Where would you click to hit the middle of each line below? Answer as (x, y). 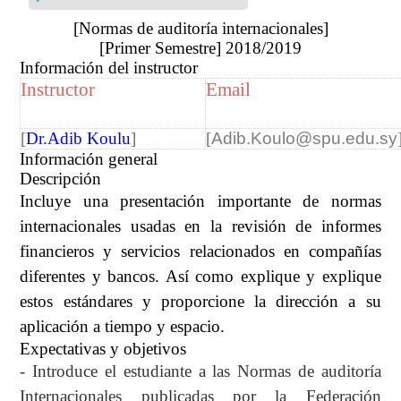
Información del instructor (109, 67)
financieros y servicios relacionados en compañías (200, 251)
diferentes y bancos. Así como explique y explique (200, 276)
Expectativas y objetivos (103, 348)
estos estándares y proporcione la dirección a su (200, 301)
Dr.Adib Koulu (79, 138)
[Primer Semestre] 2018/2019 (200, 47)
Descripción (61, 178)
